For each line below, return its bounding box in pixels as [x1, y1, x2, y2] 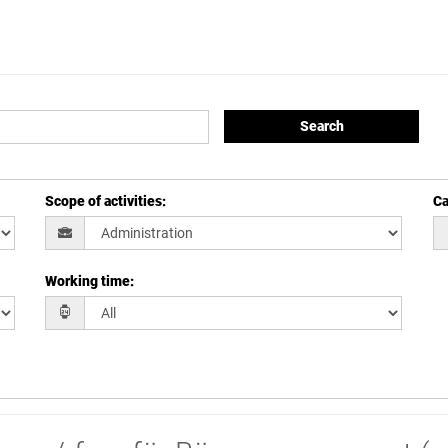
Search [299, 118, 344, 134]
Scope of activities [45, 193, 163, 209]
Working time [45, 273, 131, 289]
